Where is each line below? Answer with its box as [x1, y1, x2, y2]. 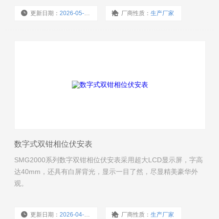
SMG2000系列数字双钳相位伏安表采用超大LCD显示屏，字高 [14, 155, 203, 164]
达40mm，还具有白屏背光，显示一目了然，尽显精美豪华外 [14, 167, 198, 175]
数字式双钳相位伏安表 [14, 139, 93, 148]
